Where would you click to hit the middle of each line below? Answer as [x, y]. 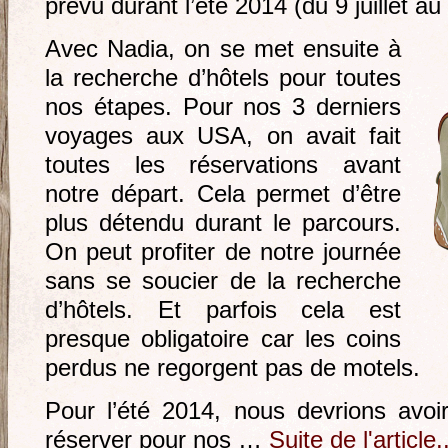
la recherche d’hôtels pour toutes [223, 78]
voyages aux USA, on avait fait [223, 136]
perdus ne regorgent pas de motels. [232, 368]
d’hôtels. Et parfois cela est [223, 310]
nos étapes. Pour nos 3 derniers [223, 107]
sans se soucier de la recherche [223, 281]
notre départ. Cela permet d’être [223, 194]
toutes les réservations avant [223, 165]
